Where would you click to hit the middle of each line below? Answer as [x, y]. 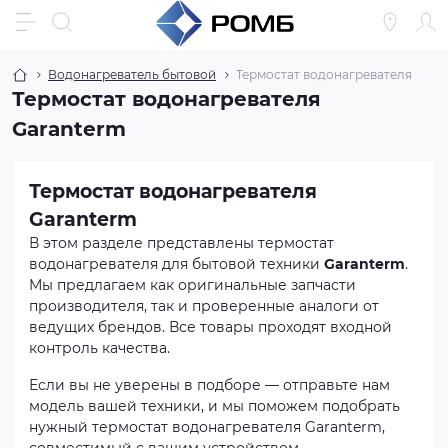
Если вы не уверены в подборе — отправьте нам [209, 385]
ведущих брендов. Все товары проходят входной [210, 327]
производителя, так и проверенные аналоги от [204, 306]
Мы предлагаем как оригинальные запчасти [192, 285]
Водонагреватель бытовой [132, 74]
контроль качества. [99, 348]
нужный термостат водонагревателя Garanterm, [207, 427]
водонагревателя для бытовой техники [176, 264]
